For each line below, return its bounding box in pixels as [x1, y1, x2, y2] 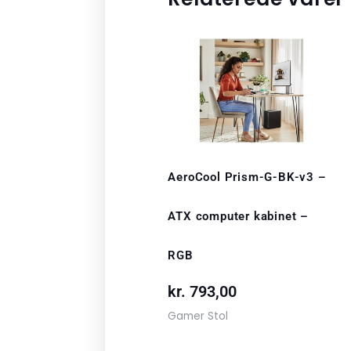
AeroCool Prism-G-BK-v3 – [168, 170, 327, 185]
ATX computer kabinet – [168, 209, 309, 224]
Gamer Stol [168, 308, 229, 324]
